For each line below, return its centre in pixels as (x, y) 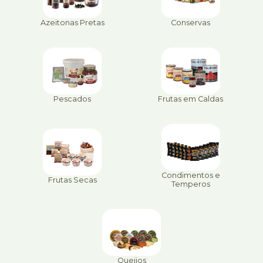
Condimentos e (190, 176)
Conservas (191, 23)
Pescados (73, 99)
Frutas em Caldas (191, 99)
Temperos (190, 184)
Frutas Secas (72, 180)
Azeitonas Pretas (72, 23)
